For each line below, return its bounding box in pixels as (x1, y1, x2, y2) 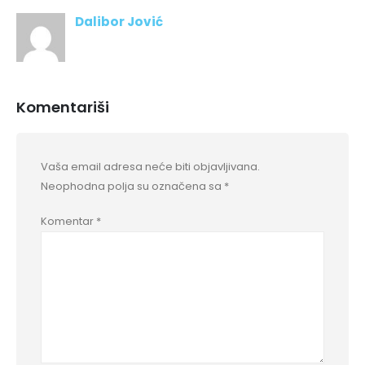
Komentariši (16, 96, 109, 117)
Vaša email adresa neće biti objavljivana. (41, 158, 260, 174)
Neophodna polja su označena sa (41, 178, 224, 194)
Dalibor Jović (75, 13, 163, 31)
